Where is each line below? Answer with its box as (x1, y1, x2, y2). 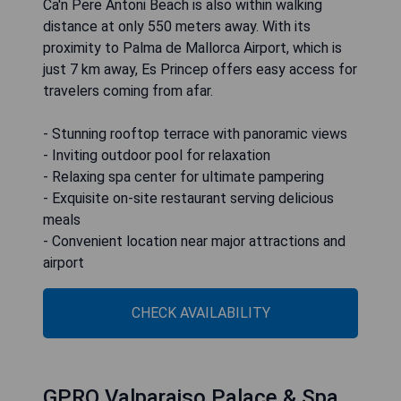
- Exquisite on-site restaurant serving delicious (43, 189, 334, 207)
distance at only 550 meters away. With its (43, 17, 311, 35)
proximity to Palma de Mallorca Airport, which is (43, 38, 342, 56)
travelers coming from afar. (43, 81, 213, 99)
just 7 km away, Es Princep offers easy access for (43, 60, 357, 78)
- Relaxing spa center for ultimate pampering (43, 167, 324, 185)
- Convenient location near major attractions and (43, 232, 346, 250)
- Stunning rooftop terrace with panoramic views (43, 124, 347, 142)
